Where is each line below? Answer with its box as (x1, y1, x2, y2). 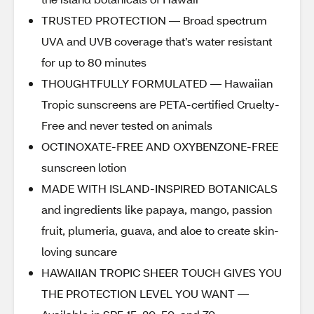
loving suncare (41, 244, 117, 259)
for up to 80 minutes (41, 55, 146, 69)
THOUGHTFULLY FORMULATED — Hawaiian (41, 76, 273, 90)
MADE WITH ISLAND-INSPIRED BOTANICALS (41, 181, 278, 196)
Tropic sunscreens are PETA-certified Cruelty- (41, 97, 280, 111)
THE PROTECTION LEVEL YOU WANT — (41, 286, 249, 301)
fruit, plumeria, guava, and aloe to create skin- (41, 223, 279, 238)
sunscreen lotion (41, 160, 126, 175)
